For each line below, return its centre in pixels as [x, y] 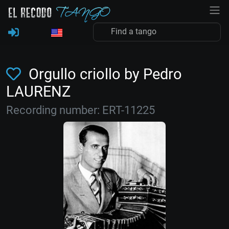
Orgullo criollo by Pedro [103, 74]
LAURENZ [38, 91]
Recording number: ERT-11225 [81, 110]
